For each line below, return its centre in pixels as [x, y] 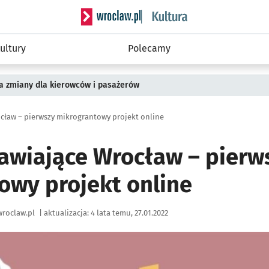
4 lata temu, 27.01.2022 [129, 213]
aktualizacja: [66, 213]
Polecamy [149, 48]
